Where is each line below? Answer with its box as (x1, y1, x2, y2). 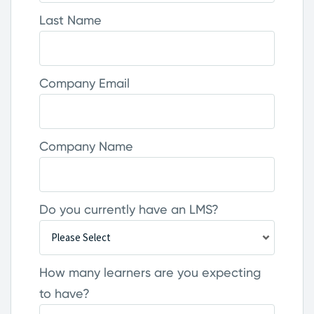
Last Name (39, 13, 102, 27)
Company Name (39, 139, 133, 153)
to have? (39, 286, 90, 301)
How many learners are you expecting (39, 265, 261, 280)
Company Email (39, 76, 130, 90)
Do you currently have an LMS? (39, 202, 219, 217)
